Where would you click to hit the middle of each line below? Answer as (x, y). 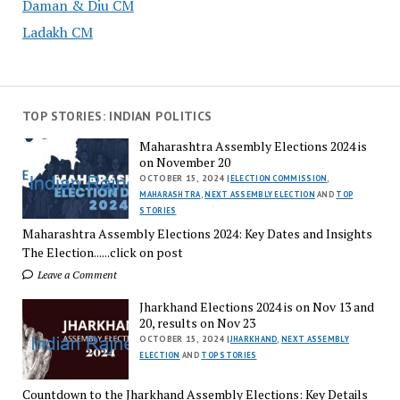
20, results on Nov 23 (198, 323)
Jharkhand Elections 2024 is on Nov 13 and (257, 307)
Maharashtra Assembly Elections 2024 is (254, 146)
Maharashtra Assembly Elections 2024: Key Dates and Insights (197, 234)
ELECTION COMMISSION (279, 179)
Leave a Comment (75, 275)
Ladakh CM (57, 32)
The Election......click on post (102, 253)
